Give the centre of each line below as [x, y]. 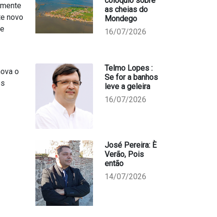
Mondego [121, 19]
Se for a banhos [131, 77]
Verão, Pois [124, 154]
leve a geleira [127, 86]
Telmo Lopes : [128, 68]
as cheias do [126, 9]
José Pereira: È [130, 145]
